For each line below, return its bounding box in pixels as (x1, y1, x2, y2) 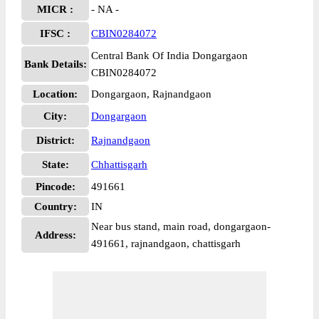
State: (41, 159, 69, 170)
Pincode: (35, 181, 75, 192)
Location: (33, 88, 78, 100)
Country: (33, 201, 77, 212)
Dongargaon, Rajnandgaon (91, 88, 211, 100)
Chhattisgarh (91, 159, 147, 170)
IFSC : (40, 28, 70, 39)
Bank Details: (23, 58, 87, 70)
